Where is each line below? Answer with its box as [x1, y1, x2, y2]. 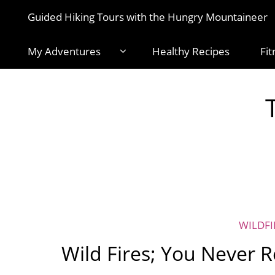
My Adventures [27, 44, 101, 58]
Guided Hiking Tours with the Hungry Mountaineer [27, 10, 268, 24]
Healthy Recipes [152, 44, 230, 58]
